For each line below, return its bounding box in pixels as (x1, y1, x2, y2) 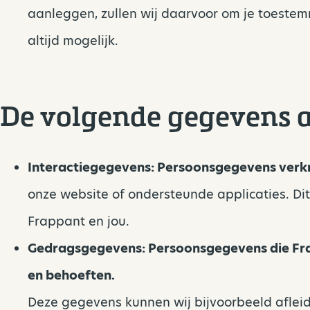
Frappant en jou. (28, 212, 129, 230)
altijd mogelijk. (28, 32, 118, 50)
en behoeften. (28, 266, 115, 284)
